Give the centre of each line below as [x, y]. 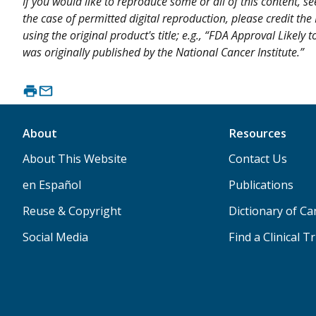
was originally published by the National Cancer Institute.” [163, 52]
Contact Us [257, 159]
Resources [257, 134]
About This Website [75, 159]
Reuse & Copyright [72, 211]
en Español [52, 185]
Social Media [55, 237]
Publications [261, 185]
